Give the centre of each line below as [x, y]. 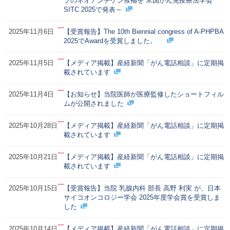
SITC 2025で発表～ [93, 9]
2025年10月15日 [33, 188]
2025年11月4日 [31, 94]
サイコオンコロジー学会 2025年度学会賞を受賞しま [142, 197]
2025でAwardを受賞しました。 [113, 41]
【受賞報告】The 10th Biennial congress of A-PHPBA [143, 31]
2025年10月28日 [33, 125]
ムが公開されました [93, 103]
